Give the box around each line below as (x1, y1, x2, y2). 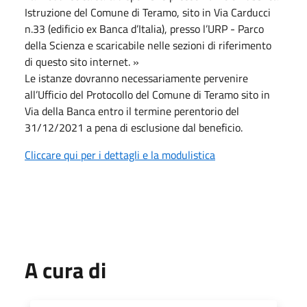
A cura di (25, 253, 106, 286)
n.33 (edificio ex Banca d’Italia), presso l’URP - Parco (25, 20, 264, 37)
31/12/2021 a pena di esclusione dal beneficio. (25, 119, 243, 136)
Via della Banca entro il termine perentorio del (25, 102, 239, 119)
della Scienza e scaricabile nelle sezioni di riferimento (25, 36, 274, 53)
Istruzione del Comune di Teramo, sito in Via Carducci (25, 3, 271, 21)
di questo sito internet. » (25, 53, 139, 70)
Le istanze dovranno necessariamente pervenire (25, 69, 248, 86)
